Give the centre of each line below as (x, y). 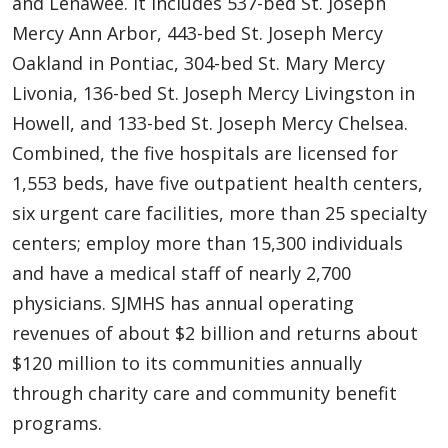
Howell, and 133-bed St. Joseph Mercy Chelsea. (210, 122)
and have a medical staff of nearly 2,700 (181, 272)
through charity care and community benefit (204, 392)
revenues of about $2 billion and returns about (215, 332)
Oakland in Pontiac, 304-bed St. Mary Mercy (198, 62)
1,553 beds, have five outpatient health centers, (217, 182)
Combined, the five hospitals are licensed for (205, 152)
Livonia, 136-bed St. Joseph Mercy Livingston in (213, 92)
